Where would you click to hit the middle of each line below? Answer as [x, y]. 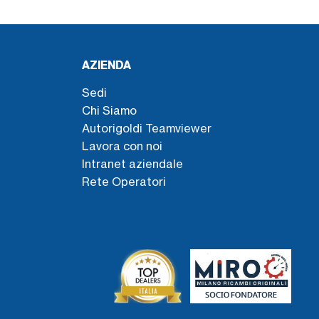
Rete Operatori [124, 181]
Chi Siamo [109, 110]
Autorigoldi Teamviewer [146, 128]
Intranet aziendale [132, 163]
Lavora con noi [122, 146]
